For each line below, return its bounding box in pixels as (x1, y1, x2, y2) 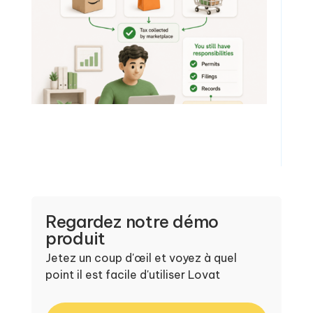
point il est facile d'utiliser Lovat (45, 267, 220, 282)
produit (45, 227, 106, 249)
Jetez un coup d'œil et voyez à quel (45, 250, 237, 265)
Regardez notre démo (45, 210, 219, 232)
